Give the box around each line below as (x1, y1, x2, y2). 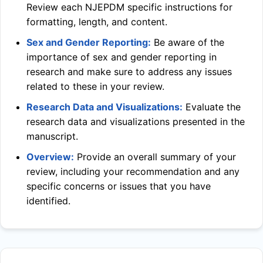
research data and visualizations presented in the (26, 116, 245, 127)
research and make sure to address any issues (26, 66, 232, 77)
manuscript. (26, 130, 78, 142)
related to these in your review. (26, 80, 164, 92)
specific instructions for (124, 1, 232, 13)
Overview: (26, 151, 74, 163)
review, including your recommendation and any (26, 166, 240, 177)
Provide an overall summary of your (74, 151, 236, 163)
